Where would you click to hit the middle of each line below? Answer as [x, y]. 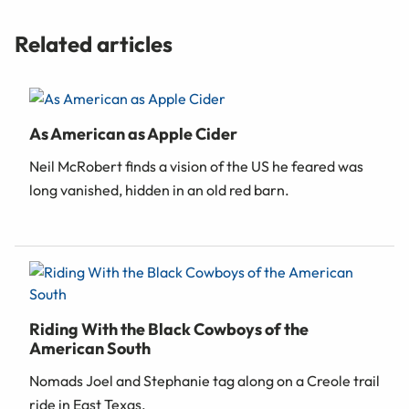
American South [90, 349]
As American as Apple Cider [133, 134]
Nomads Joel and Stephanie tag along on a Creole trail [204, 381]
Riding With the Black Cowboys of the [169, 330]
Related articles [94, 44]
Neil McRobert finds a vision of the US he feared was [196, 167]
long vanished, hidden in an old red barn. [159, 190]
